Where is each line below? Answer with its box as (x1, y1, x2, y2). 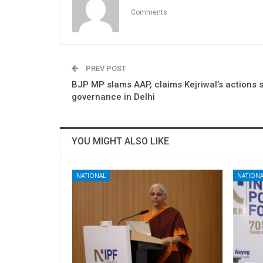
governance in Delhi (72, 91, 155, 102)
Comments (131, 8, 167, 16)
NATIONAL (76, 171, 106, 180)
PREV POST (84, 63, 126, 73)
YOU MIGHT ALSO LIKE (72, 135, 169, 147)
